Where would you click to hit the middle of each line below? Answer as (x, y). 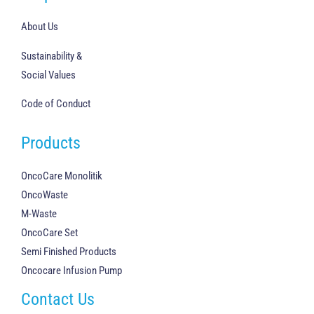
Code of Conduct (56, 104)
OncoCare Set (49, 233)
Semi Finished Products (69, 252)
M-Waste (39, 214)
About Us (40, 27)
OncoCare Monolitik (62, 176)
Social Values (48, 75)
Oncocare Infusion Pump (71, 271)
